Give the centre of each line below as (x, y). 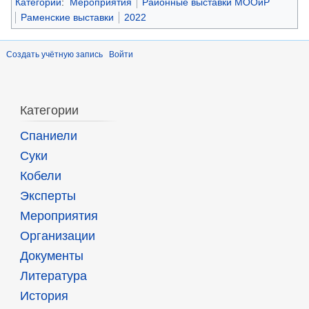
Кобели (40, 176)
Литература (53, 276)
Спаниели (48, 136)
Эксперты (48, 196)
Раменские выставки (67, 17)
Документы (51, 256)
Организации (57, 236)
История (44, 296)
